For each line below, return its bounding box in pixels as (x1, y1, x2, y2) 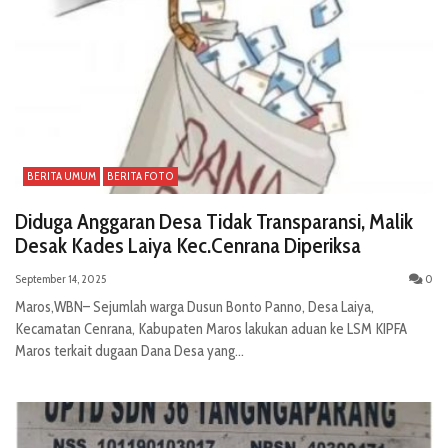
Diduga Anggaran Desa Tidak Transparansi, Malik (15, 208, 413, 236)
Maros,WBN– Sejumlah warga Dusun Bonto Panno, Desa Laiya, (15, 298, 374, 317)
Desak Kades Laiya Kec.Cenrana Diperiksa (15, 232, 365, 260)
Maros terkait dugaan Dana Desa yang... (15, 342, 244, 361)
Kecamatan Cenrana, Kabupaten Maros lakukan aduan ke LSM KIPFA (15, 320, 407, 339)
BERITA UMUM (27, 169, 96, 184)
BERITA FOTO (107, 169, 174, 184)
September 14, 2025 (15, 271, 106, 287)
